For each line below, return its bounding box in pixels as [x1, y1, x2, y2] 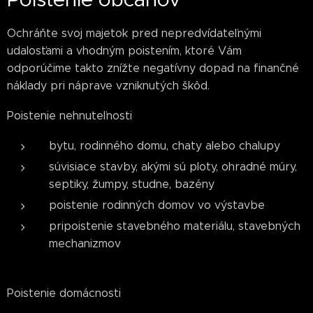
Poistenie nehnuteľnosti [7, 109, 132, 122]
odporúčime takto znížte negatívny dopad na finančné [7, 61, 299, 75]
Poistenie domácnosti [7, 286, 121, 300]
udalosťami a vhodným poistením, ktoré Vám [7, 44, 242, 57]
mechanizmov [49, 237, 121, 250]
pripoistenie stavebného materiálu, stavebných [49, 219, 300, 233]
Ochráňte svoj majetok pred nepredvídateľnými [7, 27, 261, 40]
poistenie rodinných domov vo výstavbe [49, 198, 265, 212]
